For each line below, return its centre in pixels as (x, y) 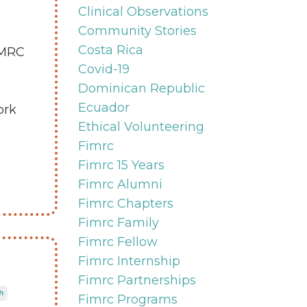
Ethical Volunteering (141, 126)
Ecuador (103, 107)
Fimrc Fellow (118, 242)
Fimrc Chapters (125, 203)
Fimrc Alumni (120, 184)
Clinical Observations (143, 11)
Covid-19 (103, 69)
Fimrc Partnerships (137, 280)
